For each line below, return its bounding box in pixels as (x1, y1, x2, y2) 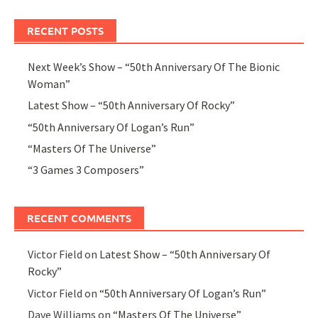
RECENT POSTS (27, 23, 104, 38)
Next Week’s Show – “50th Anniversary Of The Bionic (28, 59, 280, 74)
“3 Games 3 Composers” (28, 163, 145, 177)
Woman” (28, 76, 71, 91)
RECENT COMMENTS (27, 211, 131, 226)
